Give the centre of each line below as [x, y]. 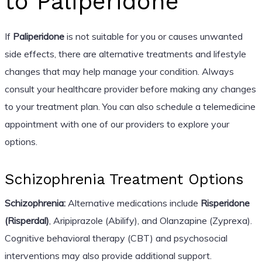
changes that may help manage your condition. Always [119, 71]
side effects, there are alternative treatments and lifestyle [125, 54]
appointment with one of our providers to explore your [117, 124]
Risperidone [225, 203]
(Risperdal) [27, 220]
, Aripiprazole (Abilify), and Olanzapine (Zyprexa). [150, 220]
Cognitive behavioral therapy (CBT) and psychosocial [116, 238]
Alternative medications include [133, 203]
